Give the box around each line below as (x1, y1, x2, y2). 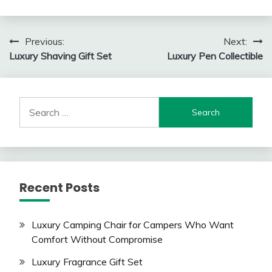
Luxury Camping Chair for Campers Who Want (32, 219, 234, 231)
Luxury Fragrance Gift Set (32, 255, 143, 268)
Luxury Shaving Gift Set (9, 50, 112, 63)
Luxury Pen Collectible (167, 50, 263, 63)
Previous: (25, 35, 64, 48)
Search (19, 98, 49, 110)
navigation (8, 56, 92, 76)
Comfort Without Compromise (32, 233, 163, 246)
